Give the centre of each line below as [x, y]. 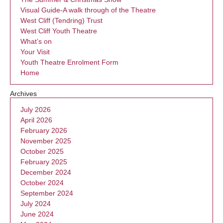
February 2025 [44, 162]
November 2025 [46, 141]
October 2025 [42, 151]
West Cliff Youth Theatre [59, 31]
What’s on [36, 41]
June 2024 [37, 214]
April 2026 [36, 120]
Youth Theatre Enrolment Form [69, 62]
